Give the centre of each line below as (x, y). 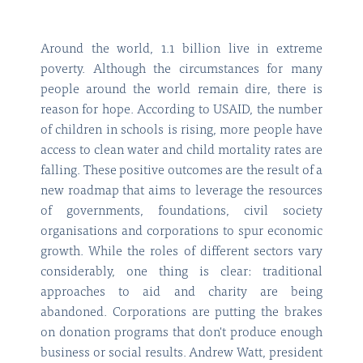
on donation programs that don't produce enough (181, 333)
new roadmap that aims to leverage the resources (181, 192)
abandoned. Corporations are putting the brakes (181, 313)
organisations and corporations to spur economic (181, 232)
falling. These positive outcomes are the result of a (181, 171)
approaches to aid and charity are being (181, 293)
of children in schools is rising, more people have (181, 131)
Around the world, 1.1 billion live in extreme (181, 50)
